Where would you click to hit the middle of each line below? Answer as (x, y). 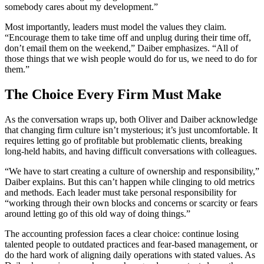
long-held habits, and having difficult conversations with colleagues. (131, 151)
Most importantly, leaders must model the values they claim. (115, 27)
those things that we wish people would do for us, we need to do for (131, 58)
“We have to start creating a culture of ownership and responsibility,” (132, 171)
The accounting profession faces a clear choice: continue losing (122, 233)
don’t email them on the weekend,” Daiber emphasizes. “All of (121, 48)
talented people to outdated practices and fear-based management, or (131, 244)
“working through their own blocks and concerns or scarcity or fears (131, 203)
